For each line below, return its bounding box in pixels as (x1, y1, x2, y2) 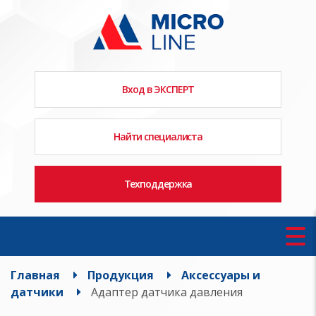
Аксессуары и (181, 267, 260, 283)
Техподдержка (123, 176, 193, 190)
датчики (11, 284, 63, 300)
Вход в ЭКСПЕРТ (122, 82, 194, 96)
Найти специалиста (113, 129, 203, 143)
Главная (11, 267, 60, 283)
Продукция (87, 267, 154, 283)
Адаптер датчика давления (91, 284, 243, 300)
